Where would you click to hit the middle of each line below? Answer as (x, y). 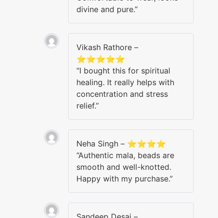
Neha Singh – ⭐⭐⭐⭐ (121, 143)
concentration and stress (122, 94)
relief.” (88, 105)
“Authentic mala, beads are (125, 155)
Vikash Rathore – (107, 47)
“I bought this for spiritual (123, 70)
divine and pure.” (107, 9)
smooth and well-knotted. (124, 167)
